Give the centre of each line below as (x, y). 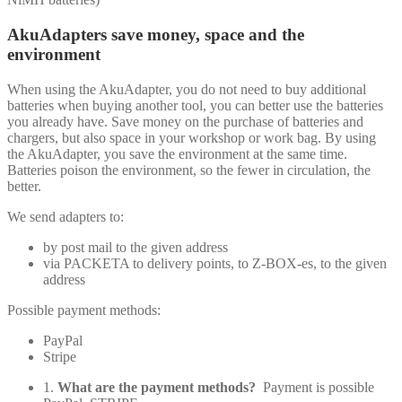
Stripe (60, 356)
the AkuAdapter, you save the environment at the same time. (177, 153)
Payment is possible (319, 387)
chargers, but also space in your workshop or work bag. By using (192, 137)
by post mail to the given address (135, 247)
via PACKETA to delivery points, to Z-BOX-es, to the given (215, 263)
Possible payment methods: (84, 310)
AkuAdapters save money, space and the (156, 35)
